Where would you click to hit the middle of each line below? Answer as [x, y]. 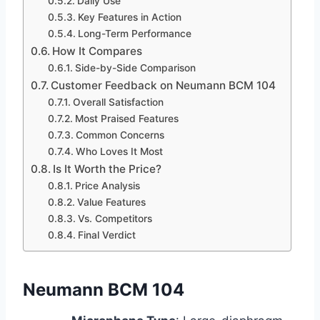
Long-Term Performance [134, 34]
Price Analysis [107, 186]
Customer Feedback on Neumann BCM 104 [164, 86]
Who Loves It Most [119, 152]
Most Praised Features [126, 119]
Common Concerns [120, 135]
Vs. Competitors [115, 219]
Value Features [111, 202]
